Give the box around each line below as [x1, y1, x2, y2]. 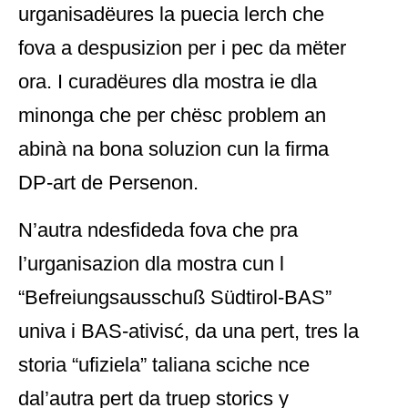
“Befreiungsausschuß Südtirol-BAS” [18, 286, 331, 309]
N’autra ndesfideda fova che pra [18, 219, 298, 241]
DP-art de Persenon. [18, 171, 199, 194]
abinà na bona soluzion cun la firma [18, 138, 329, 160]
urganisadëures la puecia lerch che [18, 3, 324, 25]
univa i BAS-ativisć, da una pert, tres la [18, 320, 359, 342]
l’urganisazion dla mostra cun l [18, 252, 284, 275]
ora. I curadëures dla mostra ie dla [18, 70, 317, 93]
